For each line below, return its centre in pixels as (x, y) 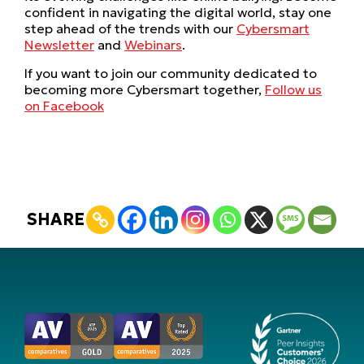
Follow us (293, 90)
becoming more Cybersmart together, (145, 90)
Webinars (153, 45)
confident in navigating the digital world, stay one (178, 13)
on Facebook (64, 106)
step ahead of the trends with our (130, 29)
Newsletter (59, 45)
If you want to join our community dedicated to (171, 74)
